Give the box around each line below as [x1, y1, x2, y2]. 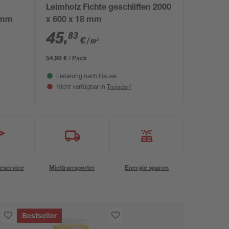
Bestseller [22, 213, 57, 220]
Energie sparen [124, 163, 169, 171]
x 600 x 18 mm [46, 16, 102, 25]
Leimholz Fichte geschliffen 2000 [46, 4, 171, 12]
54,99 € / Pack [46, 54, 87, 62]
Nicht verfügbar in [56, 84, 107, 90]
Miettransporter [49, 163, 95, 171]
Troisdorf [107, 82, 131, 90]
